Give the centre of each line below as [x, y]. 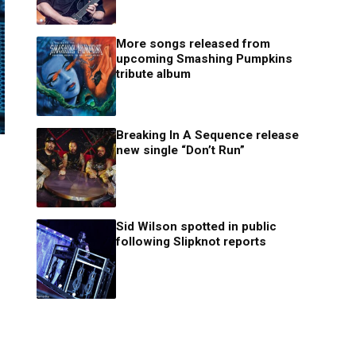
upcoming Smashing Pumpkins [204, 59]
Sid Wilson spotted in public [196, 227]
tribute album [153, 74]
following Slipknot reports [191, 242]
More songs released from [193, 44]
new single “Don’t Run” [180, 151]
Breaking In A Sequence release [207, 135]
